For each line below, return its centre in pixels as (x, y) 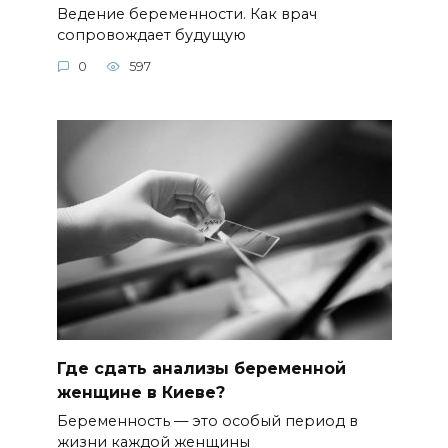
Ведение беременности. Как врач (186, 13)
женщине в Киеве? (140, 392)
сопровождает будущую (151, 34)
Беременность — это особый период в (207, 420)
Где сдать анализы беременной (201, 368)
